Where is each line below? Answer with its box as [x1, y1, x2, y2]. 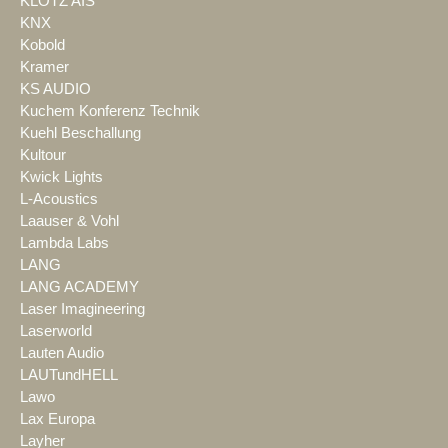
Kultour [20, 146, 66, 163]
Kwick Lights [20, 168, 103, 185]
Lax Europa [20, 410, 95, 427]
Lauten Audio [20, 344, 104, 361]
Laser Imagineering [20, 300, 145, 317]
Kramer [20, 58, 69, 75]
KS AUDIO [20, 80, 91, 97]
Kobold [20, 36, 65, 53]
